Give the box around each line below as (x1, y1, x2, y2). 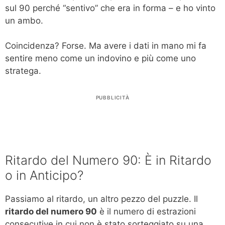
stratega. (5, 66, 41, 76)
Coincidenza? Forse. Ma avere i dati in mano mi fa (5, 41, 206, 51)
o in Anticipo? (5, 167, 83, 183)
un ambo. (5, 15, 43, 26)
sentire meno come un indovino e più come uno (5, 53, 196, 64)
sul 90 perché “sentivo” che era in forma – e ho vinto (5, 3, 215, 13)
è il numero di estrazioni (97, 206, 196, 216)
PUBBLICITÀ (95, 94, 130, 100)
